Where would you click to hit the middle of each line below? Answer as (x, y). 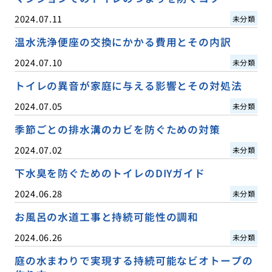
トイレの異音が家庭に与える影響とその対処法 (128, 85)
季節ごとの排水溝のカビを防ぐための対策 (117, 129)
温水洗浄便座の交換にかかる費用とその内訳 (123, 42)
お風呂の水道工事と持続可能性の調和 (107, 216)
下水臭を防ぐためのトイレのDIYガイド (110, 173)
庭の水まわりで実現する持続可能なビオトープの (134, 261)
